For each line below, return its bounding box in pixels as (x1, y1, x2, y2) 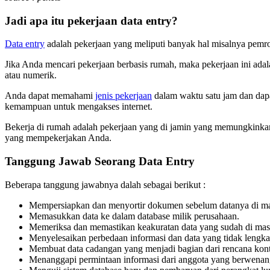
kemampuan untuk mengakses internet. (5, 101, 152, 112)
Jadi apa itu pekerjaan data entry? (5, 14, 178, 27)
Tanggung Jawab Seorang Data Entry (5, 155, 195, 168)
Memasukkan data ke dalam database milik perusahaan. (29, 210, 239, 221)
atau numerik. (5, 70, 57, 81)
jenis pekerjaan (95, 90, 152, 101)
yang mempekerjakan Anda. (5, 133, 111, 143)
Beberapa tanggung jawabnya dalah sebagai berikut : (5, 179, 206, 190)
